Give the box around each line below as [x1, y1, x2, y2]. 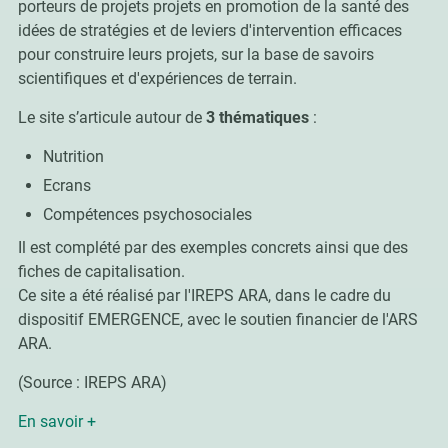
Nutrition [42, 147, 104, 167]
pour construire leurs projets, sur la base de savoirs [17, 45, 374, 65]
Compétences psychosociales [42, 205, 252, 225]
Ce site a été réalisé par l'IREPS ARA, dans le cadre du [17, 286, 391, 306]
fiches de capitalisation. [17, 262, 185, 282]
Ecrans [42, 176, 91, 196]
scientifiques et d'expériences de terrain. [17, 69, 297, 89]
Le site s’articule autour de [17, 108, 206, 128]
